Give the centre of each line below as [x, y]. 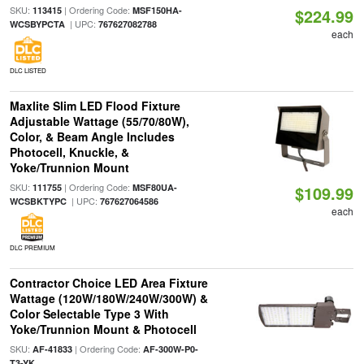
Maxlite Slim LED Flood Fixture [95, 106]
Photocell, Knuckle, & [69, 152]
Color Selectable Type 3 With [89, 314]
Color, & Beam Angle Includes [92, 136]
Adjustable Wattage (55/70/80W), [99, 121]
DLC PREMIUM [32, 247]
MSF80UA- [154, 187]
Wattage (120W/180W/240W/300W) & [108, 298]
